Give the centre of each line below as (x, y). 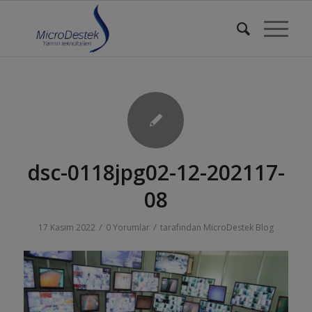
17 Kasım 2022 (67, 227)
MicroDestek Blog (238, 227)
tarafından (181, 227)
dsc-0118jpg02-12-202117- (156, 172)
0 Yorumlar (127, 227)
